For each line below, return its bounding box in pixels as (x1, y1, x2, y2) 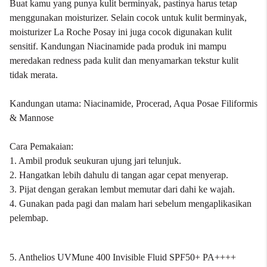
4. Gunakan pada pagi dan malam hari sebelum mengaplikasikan (10, 198, 252, 209)
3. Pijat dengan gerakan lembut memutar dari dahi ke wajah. (10, 184, 235, 194)
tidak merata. (10, 70, 58, 80)
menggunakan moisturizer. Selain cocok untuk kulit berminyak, (10, 13, 247, 23)
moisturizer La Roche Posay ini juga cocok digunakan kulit (10, 27, 232, 37)
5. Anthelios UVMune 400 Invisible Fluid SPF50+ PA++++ (10, 252, 236, 262)
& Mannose (10, 113, 54, 123)
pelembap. (10, 213, 48, 223)
